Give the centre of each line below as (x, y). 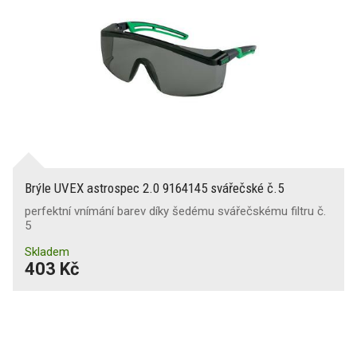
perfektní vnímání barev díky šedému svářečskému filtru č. (175, 211)
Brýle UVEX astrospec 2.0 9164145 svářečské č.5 (154, 188)
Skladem (47, 252)
